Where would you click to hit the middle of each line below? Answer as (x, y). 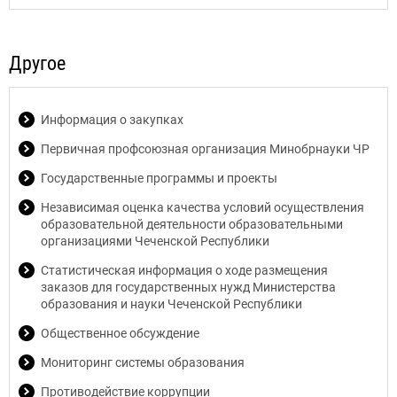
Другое (37, 63)
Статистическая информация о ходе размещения (184, 270)
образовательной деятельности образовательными (192, 224)
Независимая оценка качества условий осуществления (202, 207)
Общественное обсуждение (120, 333)
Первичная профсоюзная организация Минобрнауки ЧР (205, 149)
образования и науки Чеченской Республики (171, 304)
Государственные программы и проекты (159, 178)
